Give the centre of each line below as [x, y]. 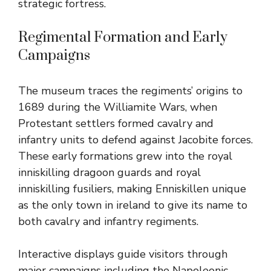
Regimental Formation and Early [123, 38]
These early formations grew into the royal [125, 156]
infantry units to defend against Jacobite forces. [135, 140]
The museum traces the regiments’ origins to [130, 91]
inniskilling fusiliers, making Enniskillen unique [132, 189]
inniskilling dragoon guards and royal [109, 173]
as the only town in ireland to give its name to [133, 205]
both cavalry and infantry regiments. [108, 222]
